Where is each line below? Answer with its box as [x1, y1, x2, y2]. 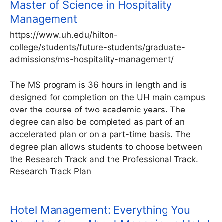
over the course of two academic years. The [10, 104, 185, 114]
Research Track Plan [10, 166, 91, 176]
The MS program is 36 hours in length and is [10, 79, 187, 90]
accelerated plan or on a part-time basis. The [10, 129, 191, 139]
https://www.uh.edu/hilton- [10, 30, 118, 40]
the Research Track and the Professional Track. [10, 154, 198, 164]
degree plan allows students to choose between [10, 141, 202, 152]
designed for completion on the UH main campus [10, 92, 205, 102]
